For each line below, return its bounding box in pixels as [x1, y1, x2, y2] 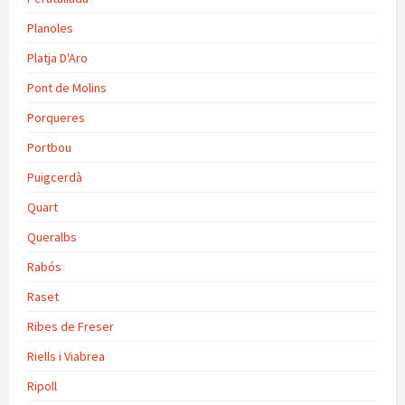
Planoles [27, 20, 73, 37]
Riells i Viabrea [27, 348, 105, 365]
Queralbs [27, 229, 77, 246]
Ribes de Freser [27, 318, 114, 335]
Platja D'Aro [27, 50, 88, 67]
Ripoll [27, 378, 57, 395]
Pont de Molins [27, 80, 107, 97]
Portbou [27, 139, 71, 156]
